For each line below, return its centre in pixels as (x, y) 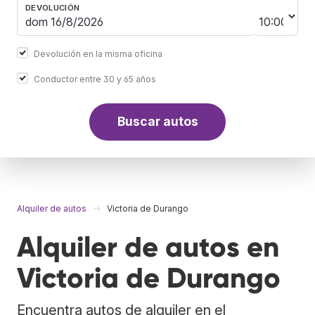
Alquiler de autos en (148, 247)
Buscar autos (157, 122)
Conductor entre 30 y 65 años (95, 79)
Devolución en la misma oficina (98, 53)
